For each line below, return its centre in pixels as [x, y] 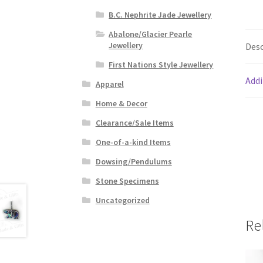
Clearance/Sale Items [134, 123]
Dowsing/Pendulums [134, 162]
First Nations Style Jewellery [161, 65]
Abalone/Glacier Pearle [151, 34]
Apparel [109, 84]
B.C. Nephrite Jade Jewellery [160, 15]
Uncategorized [122, 200]
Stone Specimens [127, 181]
